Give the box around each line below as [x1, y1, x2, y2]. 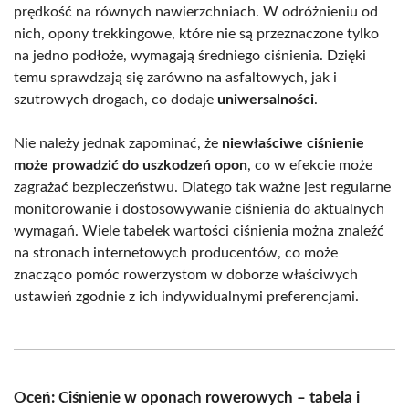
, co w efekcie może [247, 157, 372, 173]
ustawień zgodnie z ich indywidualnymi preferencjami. [14, 288, 359, 304]
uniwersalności [217, 91, 314, 107]
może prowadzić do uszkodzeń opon [14, 157, 247, 173]
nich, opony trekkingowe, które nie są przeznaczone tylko [14, 26, 379, 41]
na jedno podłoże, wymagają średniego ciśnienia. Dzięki [14, 47, 366, 63]
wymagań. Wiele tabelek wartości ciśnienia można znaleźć [14, 223, 384, 238]
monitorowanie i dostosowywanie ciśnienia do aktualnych [14, 201, 384, 216]
